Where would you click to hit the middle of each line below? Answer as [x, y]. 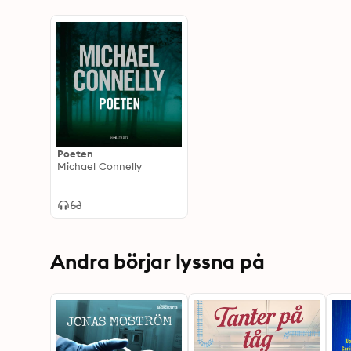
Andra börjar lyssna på [157, 261]
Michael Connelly [100, 166]
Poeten [76, 154]
